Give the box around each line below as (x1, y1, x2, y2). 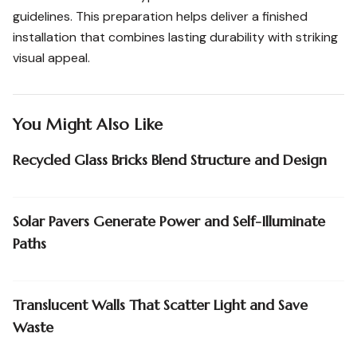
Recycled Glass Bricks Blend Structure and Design (13, 151, 327, 169)
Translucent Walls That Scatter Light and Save (13, 296, 308, 314)
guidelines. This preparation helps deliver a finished (13, 8, 308, 25)
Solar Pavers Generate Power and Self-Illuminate (13, 212, 325, 230)
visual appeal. (13, 49, 90, 66)
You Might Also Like (13, 115, 163, 135)
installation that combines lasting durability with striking (13, 29, 338, 45)
